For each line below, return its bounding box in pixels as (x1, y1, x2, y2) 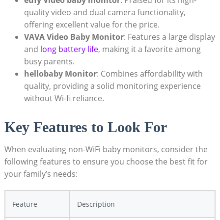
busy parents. (24, 55, 75, 67)
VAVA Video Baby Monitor (24, 31, 124, 42)
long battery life (40, 43, 98, 55)
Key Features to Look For (4, 118, 167, 135)
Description (77, 199, 115, 209)
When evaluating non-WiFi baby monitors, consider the (4, 143, 208, 155)
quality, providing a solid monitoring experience (24, 80, 201, 91)
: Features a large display (123, 31, 215, 42)
